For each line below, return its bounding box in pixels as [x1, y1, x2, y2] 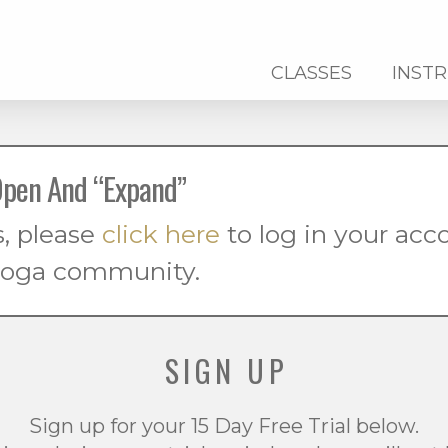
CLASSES [271, 62, 352, 84]
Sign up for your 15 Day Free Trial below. [29, 413, 419, 438]
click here [101, 219, 220, 250]
